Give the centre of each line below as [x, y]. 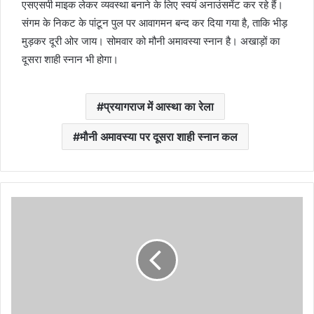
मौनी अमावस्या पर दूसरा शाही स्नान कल [159, 137]
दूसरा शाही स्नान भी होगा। [70, 59]
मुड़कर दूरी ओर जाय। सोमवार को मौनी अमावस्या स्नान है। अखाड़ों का [151, 41]
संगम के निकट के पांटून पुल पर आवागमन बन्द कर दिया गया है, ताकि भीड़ [155, 23]
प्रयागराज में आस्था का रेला [159, 107]
